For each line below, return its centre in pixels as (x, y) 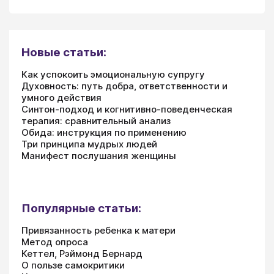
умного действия (61, 97)
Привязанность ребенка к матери (98, 230)
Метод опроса (55, 242)
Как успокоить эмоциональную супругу (113, 74)
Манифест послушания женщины (99, 155)
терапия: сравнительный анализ (96, 120)
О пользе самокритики (73, 265)
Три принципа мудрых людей (89, 144)
